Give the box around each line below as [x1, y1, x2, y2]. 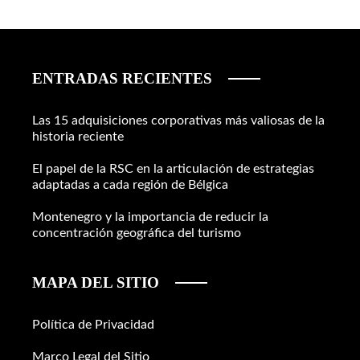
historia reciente [32, 129, 124, 143]
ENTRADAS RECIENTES [32, 69, 212, 87]
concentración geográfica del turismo [32, 226, 241, 239]
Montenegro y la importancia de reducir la [32, 210, 268, 223]
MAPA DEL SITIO [32, 273, 159, 291]
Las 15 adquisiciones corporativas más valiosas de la [32, 113, 325, 127]
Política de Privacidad [32, 317, 154, 331]
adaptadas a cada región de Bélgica [32, 178, 228, 191]
